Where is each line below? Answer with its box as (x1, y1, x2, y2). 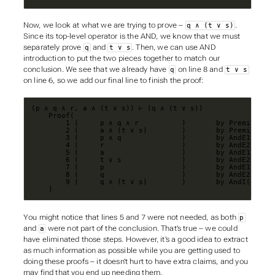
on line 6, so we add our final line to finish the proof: (23, 76, 204, 85)
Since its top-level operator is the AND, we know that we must (23, 32, 241, 41)
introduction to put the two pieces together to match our (23, 54, 220, 63)
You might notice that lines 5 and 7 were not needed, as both (23, 212, 239, 222)
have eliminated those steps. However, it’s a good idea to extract (23, 234, 248, 244)
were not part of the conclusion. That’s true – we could (45, 223, 238, 233)
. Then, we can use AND (132, 43, 216, 52)
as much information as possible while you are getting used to (23, 246, 241, 255)
